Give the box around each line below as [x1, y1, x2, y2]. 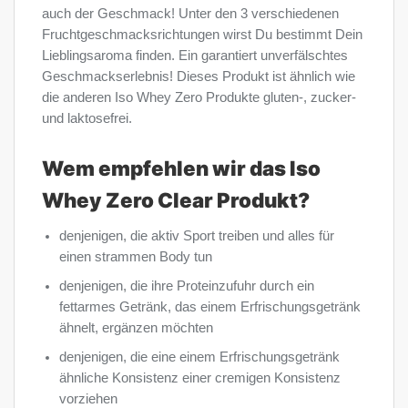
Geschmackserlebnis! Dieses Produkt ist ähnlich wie [42, 69, 355, 85]
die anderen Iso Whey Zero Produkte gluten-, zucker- [42, 90, 356, 106]
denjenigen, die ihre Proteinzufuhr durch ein [59, 278, 315, 293]
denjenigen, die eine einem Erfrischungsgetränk [59, 349, 341, 364]
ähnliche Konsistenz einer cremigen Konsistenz [59, 370, 342, 385]
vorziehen [59, 391, 118, 406]
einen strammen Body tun [59, 249, 213, 264]
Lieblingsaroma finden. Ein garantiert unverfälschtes [42, 48, 348, 64]
